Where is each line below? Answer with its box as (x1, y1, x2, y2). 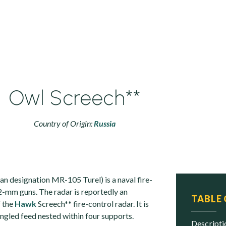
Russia (93, 119, 116, 128)
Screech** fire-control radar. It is (36, 199, 149, 208)
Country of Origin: (33, 119, 94, 128)
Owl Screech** (8, 86, 141, 110)
